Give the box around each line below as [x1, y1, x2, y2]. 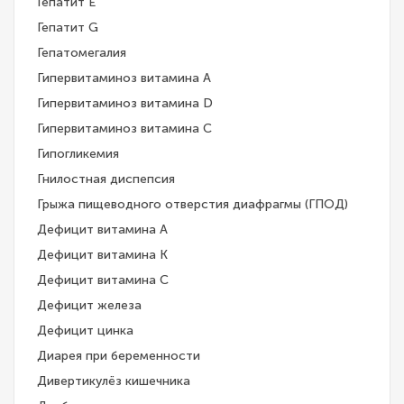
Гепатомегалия [37, 45, 126, 61]
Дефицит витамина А [37, 222, 168, 238]
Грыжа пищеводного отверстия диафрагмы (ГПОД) [37, 197, 348, 213]
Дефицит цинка [37, 323, 133, 339]
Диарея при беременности [37, 348, 200, 364]
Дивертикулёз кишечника [37, 373, 190, 390]
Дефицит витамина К [37, 247, 168, 263]
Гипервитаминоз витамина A [37, 70, 211, 87]
